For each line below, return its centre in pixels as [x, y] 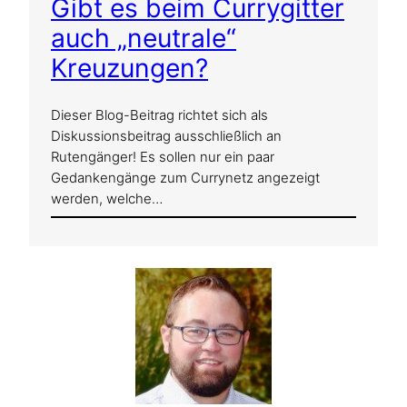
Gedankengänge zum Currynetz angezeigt [185, 178]
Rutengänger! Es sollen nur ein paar [163, 157]
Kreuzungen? [129, 68]
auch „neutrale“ [144, 38]
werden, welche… [107, 199]
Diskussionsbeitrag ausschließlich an [166, 136]
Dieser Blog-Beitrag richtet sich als [159, 115]
